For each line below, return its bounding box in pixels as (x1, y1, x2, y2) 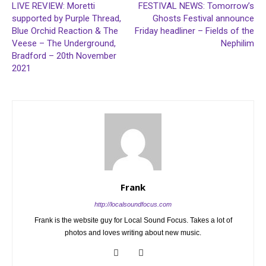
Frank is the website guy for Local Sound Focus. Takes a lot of (34, 216, 232, 224)
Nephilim (221, 37, 254, 49)
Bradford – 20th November (12, 50, 116, 61)
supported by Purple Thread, (12, 12, 121, 24)
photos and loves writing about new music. (65, 228, 201, 237)
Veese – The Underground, (12, 37, 116, 49)
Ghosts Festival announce (153, 12, 254, 24)
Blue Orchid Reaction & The (12, 25, 118, 36)
